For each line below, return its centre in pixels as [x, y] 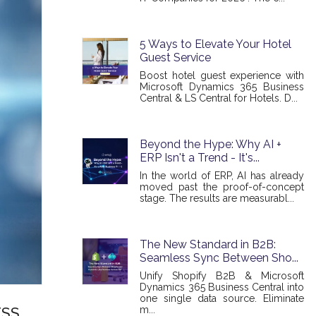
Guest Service [176, 57]
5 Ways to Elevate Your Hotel [216, 44]
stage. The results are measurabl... [217, 198]
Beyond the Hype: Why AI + [211, 144]
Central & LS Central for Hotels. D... [219, 98]
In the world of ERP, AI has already [222, 176]
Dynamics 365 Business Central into [222, 287]
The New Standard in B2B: [208, 244]
